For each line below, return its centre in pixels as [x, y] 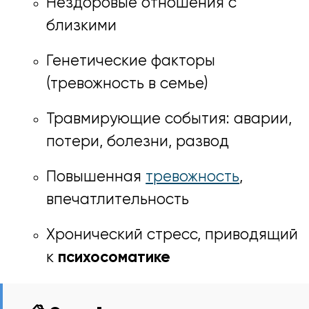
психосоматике [114, 258]
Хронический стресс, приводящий [172, 235]
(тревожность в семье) [128, 84]
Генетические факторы [131, 61]
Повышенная [96, 177]
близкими [82, 27]
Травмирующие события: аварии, [169, 119]
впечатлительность [118, 200]
